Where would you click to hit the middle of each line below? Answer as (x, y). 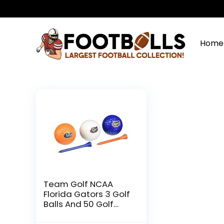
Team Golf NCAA (78, 184)
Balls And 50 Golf (79, 204)
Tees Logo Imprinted (87, 214)
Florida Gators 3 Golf (87, 194)
